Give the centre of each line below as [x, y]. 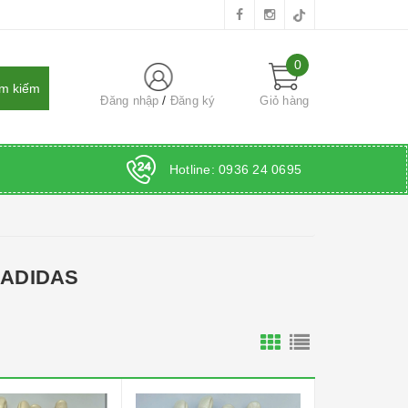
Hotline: [194, 169]
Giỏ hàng [285, 101]
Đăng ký [193, 101]
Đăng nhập [130, 101]
